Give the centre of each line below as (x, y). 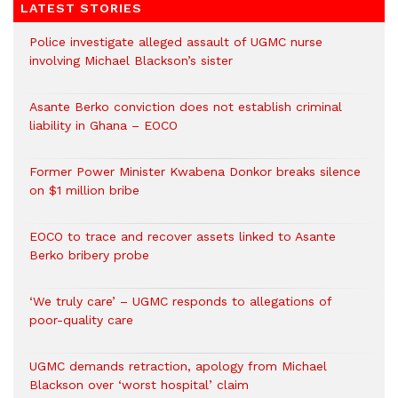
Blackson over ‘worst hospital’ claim (139, 385)
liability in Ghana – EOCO (103, 125)
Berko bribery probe (89, 255)
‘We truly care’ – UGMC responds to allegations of (180, 301)
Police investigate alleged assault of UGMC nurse (176, 42)
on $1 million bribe (84, 190)
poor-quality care (81, 320)
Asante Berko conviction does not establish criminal (186, 107)
